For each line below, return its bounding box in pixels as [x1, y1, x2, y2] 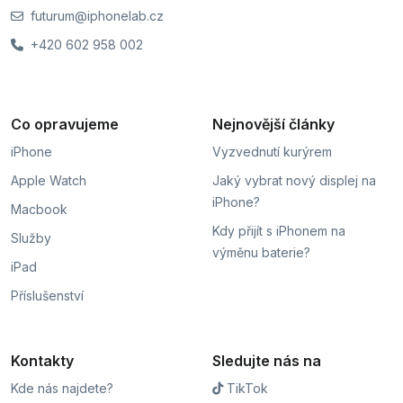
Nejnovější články [212, 114, 335, 133]
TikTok [223, 380, 268, 396]
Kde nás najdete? [11, 380, 113, 396]
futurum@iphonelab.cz [27, 7, 164, 23]
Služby [11, 229, 51, 246]
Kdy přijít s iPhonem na [212, 222, 345, 238]
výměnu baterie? [212, 244, 310, 260]
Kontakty [11, 351, 74, 370]
